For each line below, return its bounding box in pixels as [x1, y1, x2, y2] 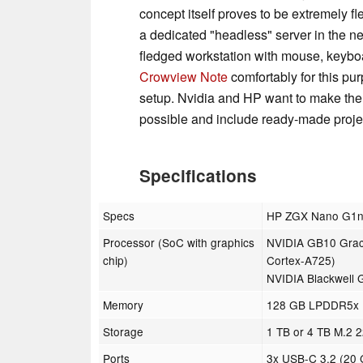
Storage [103, 323, 144, 340]
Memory [103, 297, 144, 314]
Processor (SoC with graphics [103, 234, 255, 251]
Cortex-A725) [267, 252, 336, 269]
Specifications [139, 164, 257, 188]
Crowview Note [139, 67, 228, 87]
